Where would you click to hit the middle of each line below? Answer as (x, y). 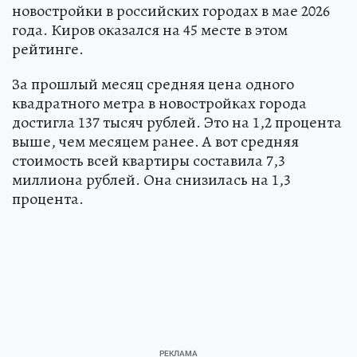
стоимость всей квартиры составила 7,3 (149, 161)
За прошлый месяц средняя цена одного (153, 84)
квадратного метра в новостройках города (159, 104)
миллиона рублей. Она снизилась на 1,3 (151, 180)
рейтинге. (48, 49)
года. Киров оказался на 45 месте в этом (150, 30)
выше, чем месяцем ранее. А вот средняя (155, 142)
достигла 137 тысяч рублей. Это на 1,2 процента (177, 123)
